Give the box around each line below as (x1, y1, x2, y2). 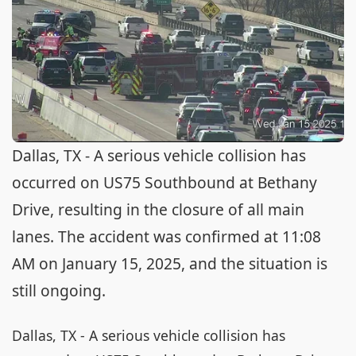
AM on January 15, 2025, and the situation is (12, 253, 327, 274)
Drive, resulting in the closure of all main (12, 199, 304, 220)
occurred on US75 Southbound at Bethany (12, 172, 317, 193)
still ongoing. (12, 280, 106, 301)
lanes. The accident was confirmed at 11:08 (12, 226, 321, 247)
